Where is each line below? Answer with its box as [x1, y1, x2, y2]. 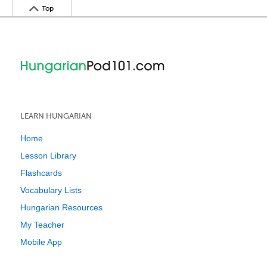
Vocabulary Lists [20, 185, 82, 195]
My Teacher [20, 220, 64, 229]
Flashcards [20, 168, 62, 178]
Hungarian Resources [20, 203, 103, 212]
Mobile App [20, 237, 62, 247]
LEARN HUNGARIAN [20, 111, 92, 120]
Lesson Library [20, 151, 76, 160]
